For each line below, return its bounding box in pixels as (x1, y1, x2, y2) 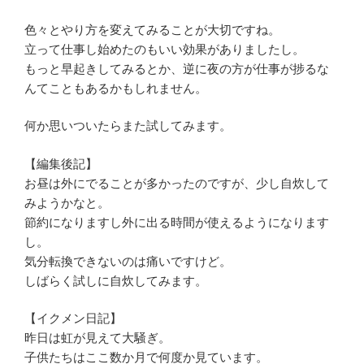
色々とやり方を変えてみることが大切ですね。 (24, 22, 280, 37)
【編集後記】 (24, 156, 97, 171)
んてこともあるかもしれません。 (24, 80, 207, 95)
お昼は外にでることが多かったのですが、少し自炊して (24, 175, 329, 190)
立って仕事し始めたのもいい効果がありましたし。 (24, 41, 305, 56)
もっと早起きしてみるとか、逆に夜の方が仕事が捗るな (24, 61, 329, 76)
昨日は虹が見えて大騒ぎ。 (24, 331, 171, 344)
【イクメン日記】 (24, 311, 122, 325)
